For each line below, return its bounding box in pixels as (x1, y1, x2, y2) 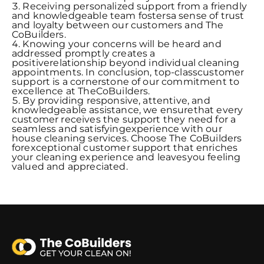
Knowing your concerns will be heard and (22, 38, 222, 50)
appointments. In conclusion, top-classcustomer (12, 67, 245, 78)
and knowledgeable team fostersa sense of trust (12, 10, 245, 22)
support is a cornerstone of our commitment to (12, 76, 240, 88)
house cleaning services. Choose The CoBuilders (12, 133, 242, 144)
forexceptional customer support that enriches (12, 142, 238, 154)
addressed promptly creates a (12, 48, 156, 60)
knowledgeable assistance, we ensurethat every (12, 104, 243, 116)
